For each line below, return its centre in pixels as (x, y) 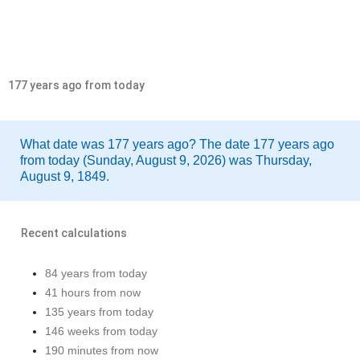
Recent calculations (74, 233)
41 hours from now (93, 292)
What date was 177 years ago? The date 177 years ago (177, 144)
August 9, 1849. (65, 176)
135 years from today (99, 312)
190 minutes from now (102, 350)
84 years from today (96, 273)
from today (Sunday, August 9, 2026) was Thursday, (166, 160)
